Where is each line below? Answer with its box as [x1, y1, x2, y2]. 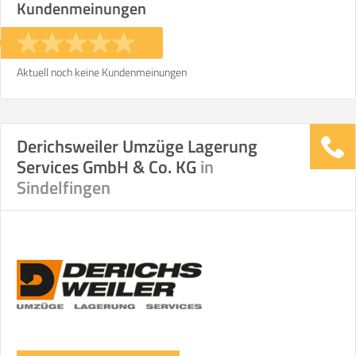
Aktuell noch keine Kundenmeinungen [17, 64, 187, 80]
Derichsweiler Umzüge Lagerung [17, 133, 257, 160]
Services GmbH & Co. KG [17, 153, 200, 180]
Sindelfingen [17, 174, 110, 201]
